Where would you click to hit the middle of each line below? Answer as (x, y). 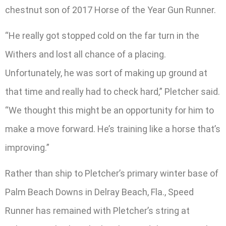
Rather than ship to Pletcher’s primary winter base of (112, 174)
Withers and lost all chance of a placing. (86, 54)
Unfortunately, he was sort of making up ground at (106, 73)
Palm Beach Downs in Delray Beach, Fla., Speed (99, 192)
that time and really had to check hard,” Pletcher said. (112, 92)
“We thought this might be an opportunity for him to (109, 110)
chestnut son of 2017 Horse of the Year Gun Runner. (110, 10)
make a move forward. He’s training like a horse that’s (113, 129)
